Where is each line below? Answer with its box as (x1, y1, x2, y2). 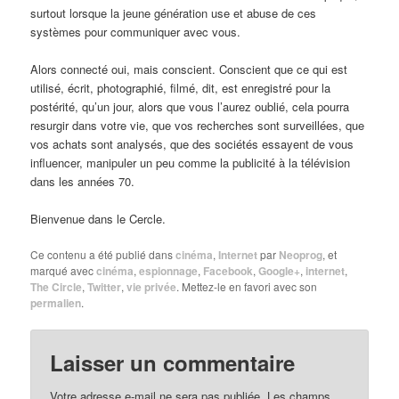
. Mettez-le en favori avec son (176, 279, 318, 294)
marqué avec (30, 263, 97, 278)
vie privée (126, 279, 177, 295)
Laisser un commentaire (50, 347, 296, 379)
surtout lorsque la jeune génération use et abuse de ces (30, 4, 317, 21)
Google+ (258, 263, 301, 279)
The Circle (30, 279, 83, 295)
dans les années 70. (30, 172, 135, 190)
